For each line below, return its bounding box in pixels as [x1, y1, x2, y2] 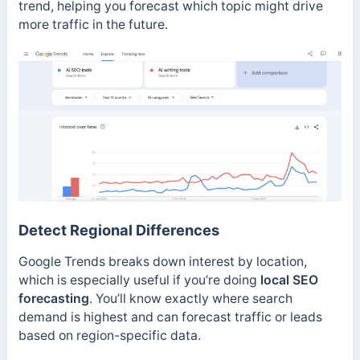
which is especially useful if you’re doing [18, 272, 260, 288]
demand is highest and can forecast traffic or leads [18, 309, 322, 325]
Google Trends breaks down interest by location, [18, 254, 307, 270]
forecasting [18, 291, 89, 307]
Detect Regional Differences [18, 221, 219, 239]
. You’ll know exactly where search [88, 291, 292, 307]
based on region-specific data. [18, 328, 201, 344]
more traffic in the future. [18, 17, 168, 33]
